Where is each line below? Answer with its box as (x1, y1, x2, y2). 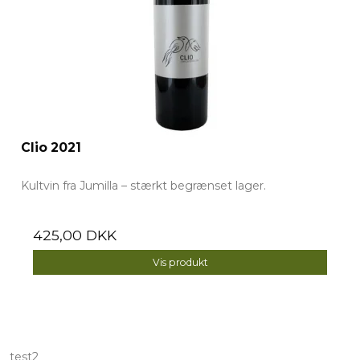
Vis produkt (152, 256, 208, 268)
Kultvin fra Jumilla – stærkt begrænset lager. (21, 178, 266, 194)
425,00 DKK (33, 227, 117, 244)
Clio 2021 (21, 140, 81, 156)
